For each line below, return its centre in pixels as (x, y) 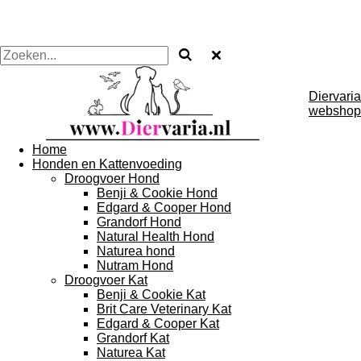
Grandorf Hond (139, 222)
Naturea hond (136, 251)
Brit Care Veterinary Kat (164, 309)
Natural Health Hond (156, 236)
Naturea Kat (131, 352)
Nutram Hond (135, 265)
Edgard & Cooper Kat (158, 323)
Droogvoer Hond (112, 178)
